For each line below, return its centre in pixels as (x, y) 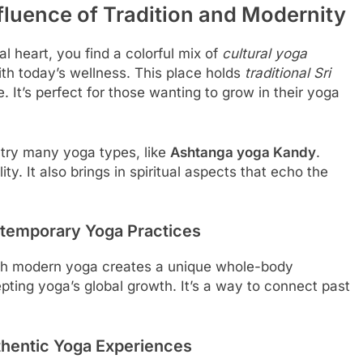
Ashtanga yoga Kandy (243, 152)
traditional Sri (288, 73)
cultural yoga (265, 54)
